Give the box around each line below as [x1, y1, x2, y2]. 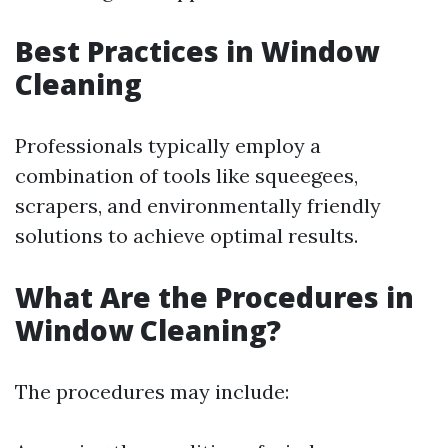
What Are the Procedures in [15, 278, 414, 316]
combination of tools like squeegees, [15, 163, 358, 188]
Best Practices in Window [15, 32, 379, 70]
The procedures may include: [15, 379, 289, 404]
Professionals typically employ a [15, 133, 321, 158]
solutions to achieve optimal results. [15, 223, 358, 248]
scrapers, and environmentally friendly [15, 193, 381, 218]
